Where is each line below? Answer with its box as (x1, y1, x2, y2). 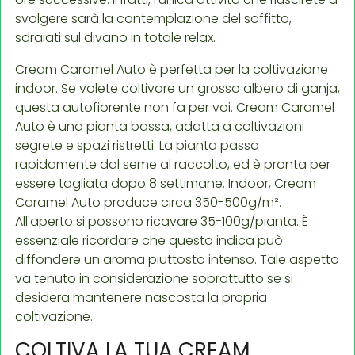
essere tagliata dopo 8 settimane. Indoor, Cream (15, 174, 316, 193)
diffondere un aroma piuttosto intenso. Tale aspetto (15, 250, 339, 269)
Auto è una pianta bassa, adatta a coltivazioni (15, 116, 304, 136)
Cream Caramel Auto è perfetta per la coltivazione (15, 59, 328, 78)
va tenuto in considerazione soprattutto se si (15, 269, 293, 288)
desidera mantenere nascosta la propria (15, 288, 267, 307)
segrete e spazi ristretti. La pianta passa (15, 136, 259, 155)
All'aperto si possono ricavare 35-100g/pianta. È (15, 212, 307, 231)
